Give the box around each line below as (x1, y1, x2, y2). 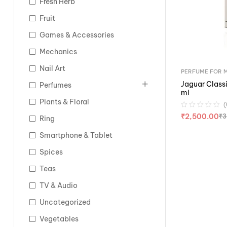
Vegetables (40, 214, 79, 223)
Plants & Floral (40, 97, 89, 106)
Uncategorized (40, 198, 91, 207)
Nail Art (40, 64, 65, 73)
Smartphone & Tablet (40, 131, 112, 140)
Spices (40, 147, 63, 157)
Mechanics (40, 47, 77, 56)
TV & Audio (40, 181, 78, 190)
